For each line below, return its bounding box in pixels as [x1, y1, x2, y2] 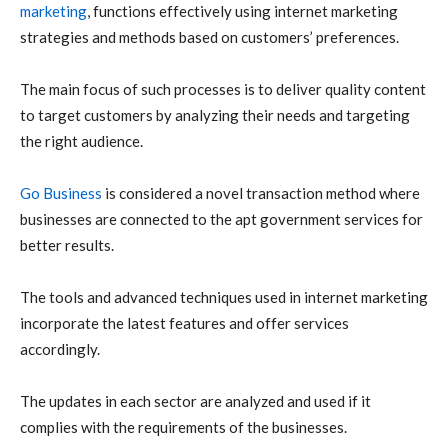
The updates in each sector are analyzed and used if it [20, 392, 371, 411]
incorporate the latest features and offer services [20, 314, 349, 333]
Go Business [20, 184, 102, 203]
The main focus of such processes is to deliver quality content [20, 80, 426, 99]
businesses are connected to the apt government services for [20, 210, 423, 229]
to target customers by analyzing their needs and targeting [20, 106, 410, 125]
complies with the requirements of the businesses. [20, 418, 347, 437]
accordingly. [20, 340, 100, 359]
